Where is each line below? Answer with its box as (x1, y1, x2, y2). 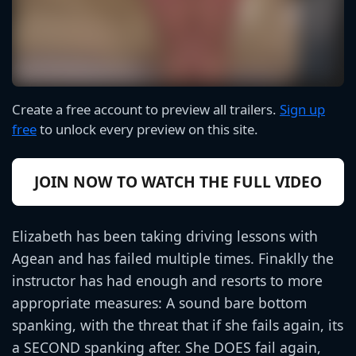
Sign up (280, 99, 325, 118)
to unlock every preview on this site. (37, 119, 258, 138)
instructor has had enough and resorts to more (12, 270, 323, 290)
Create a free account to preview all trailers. (12, 99, 280, 118)
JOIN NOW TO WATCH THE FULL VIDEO (34, 170, 322, 192)
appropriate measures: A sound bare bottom (12, 292, 307, 312)
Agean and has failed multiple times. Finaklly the (12, 248, 334, 268)
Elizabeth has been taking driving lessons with (12, 226, 318, 246)
